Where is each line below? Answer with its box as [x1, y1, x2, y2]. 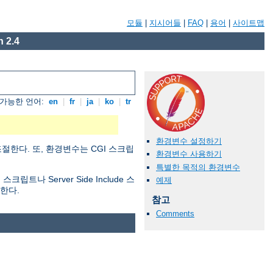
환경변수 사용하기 [156, 149, 222, 159]
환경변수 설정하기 [156, 136, 222, 146]
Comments [156, 208, 194, 218]
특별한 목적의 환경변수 [156, 162, 240, 172]
